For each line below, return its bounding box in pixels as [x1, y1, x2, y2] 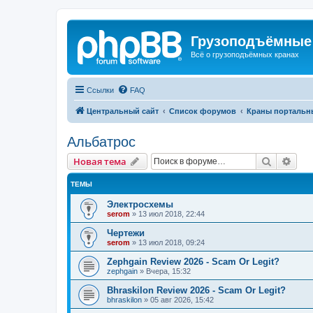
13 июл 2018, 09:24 [138, 238, 205, 247]
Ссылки [87, 85, 114, 94]
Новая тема [73, 154, 126, 168]
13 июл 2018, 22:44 [138, 209, 205, 218]
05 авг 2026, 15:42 [150, 295, 214, 304]
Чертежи [107, 227, 145, 238]
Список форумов [169, 106, 236, 115]
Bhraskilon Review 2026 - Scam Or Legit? [107, 284, 286, 296]
